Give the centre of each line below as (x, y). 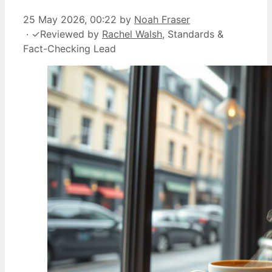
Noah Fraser (162, 19)
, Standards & (193, 34)
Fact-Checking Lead (70, 48)
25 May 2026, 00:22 (70, 19)
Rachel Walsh (132, 34)
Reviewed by (71, 34)
